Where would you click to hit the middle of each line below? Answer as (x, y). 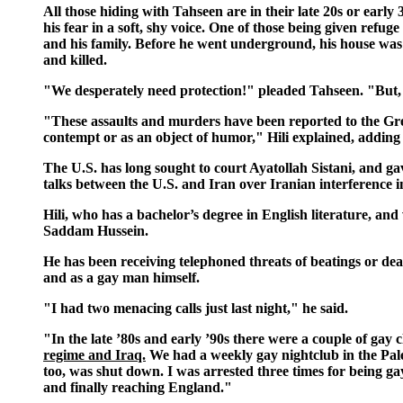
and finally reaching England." (138, 387)
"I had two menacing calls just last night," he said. (196, 308)
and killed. (75, 59)
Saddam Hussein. (96, 230)
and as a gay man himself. (121, 277)
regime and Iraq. (94, 354)
